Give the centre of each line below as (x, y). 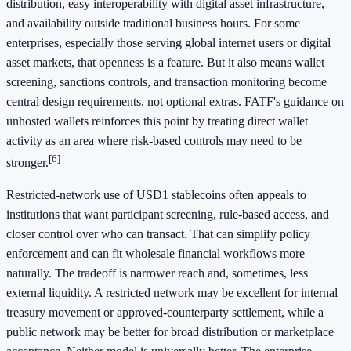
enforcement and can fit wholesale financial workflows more (156, 253)
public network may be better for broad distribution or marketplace (170, 331)
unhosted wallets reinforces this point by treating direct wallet (157, 121)
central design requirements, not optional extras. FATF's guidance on (175, 101)
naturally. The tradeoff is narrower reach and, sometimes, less (157, 273)
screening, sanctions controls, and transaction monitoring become (166, 81)
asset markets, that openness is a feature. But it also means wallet (165, 62)
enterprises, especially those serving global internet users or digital (168, 42)
